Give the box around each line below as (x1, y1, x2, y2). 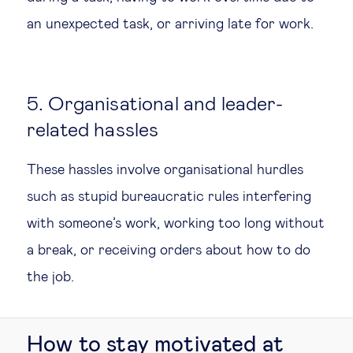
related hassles (27, 120, 159, 140)
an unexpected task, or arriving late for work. (27, 17, 314, 32)
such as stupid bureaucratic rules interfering (27, 189, 311, 204)
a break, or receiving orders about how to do (27, 243, 310, 258)
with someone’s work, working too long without (27, 216, 325, 231)
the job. (27, 269, 74, 284)
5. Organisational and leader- (27, 94, 284, 114)
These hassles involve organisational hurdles (27, 162, 303, 177)
